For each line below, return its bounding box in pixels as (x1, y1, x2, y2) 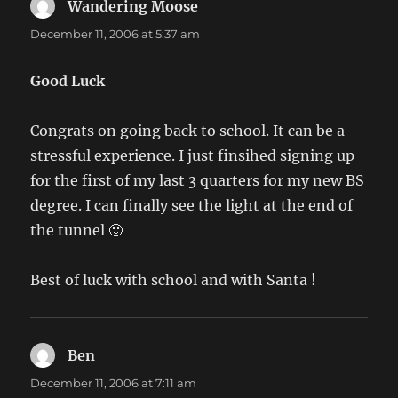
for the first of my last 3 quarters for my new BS (30, 171, 365, 190)
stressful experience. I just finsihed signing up (30, 147, 355, 165)
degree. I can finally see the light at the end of (30, 196, 354, 215)
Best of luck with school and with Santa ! (30, 271, 317, 290)
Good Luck (30, 72, 106, 91)
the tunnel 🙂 (30, 221, 123, 240)
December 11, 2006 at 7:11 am (30, 376, 197, 391)
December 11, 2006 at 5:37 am (30, 27, 201, 42)
